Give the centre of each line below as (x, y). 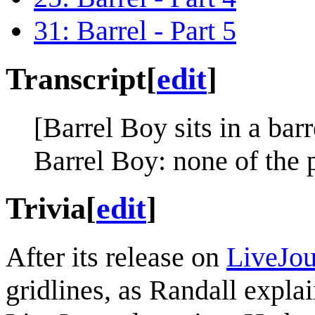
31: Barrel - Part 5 (135, 30)
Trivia (46, 209)
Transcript (76, 79)
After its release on (116, 257)
